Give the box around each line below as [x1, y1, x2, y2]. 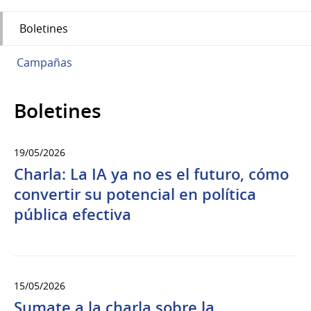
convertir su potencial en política [14, 184, 256, 205]
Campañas [17, 55, 72, 71]
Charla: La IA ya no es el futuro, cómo [14, 164, 289, 185]
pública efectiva [14, 204, 131, 226]
